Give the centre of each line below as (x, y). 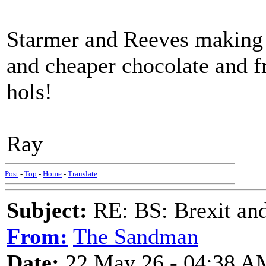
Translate (83, 174)
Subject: (47, 210)
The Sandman (136, 236)
